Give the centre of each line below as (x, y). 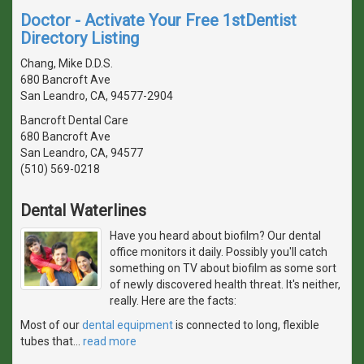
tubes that (47, 341)
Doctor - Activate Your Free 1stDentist (158, 20)
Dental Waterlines (83, 210)
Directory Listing (80, 38)
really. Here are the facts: (173, 300)
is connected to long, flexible (246, 325)
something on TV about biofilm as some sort (223, 268)
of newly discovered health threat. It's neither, (225, 284)
